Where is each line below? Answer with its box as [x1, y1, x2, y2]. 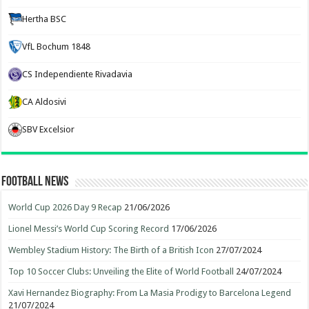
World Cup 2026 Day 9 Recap [8, 202, 123, 212]
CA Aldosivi [22, 97, 67, 107]
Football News [1, 175, 69, 189]
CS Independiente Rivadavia [22, 69, 133, 79]
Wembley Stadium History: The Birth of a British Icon [8, 245, 215, 255]
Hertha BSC [22, 14, 67, 24]
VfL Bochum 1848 [22, 41, 91, 52]
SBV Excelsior [22, 124, 75, 134]
